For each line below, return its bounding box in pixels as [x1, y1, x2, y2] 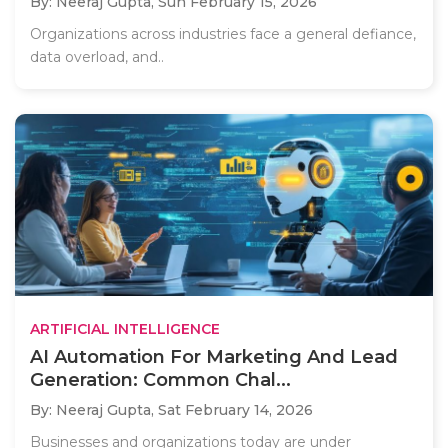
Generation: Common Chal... [30, 368, 291, 391]
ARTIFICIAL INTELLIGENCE [30, 319, 220, 338]
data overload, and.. [30, 48, 164, 67]
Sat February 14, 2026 [158, 400, 313, 419]
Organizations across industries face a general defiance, [30, 25, 416, 44]
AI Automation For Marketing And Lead [30, 345, 398, 368]
